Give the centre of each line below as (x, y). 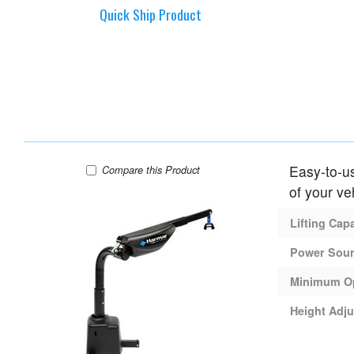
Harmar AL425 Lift (186, 169)
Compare (124, 169)
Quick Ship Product (151, 14)
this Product (182, 169)
